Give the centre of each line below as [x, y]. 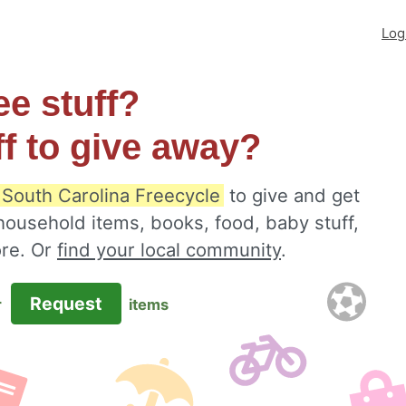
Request [66, 304]
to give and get [292, 195]
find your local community [169, 250]
